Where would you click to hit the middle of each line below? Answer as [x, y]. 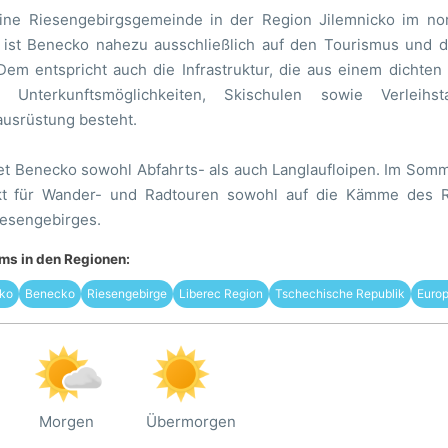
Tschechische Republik [339, 293]
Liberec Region [220, 293]
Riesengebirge [126, 293]
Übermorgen [190, 421]
